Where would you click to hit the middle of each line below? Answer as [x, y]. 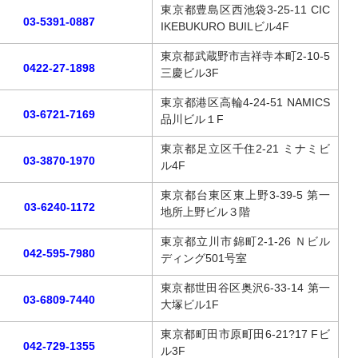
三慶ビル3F [190, 73]
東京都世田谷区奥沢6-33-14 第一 [245, 288]
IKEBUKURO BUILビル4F [225, 26]
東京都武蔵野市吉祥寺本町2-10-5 [245, 56]
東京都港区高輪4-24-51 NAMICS [245, 102]
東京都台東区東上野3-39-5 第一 [245, 195]
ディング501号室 [204, 258]
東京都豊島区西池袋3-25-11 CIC [245, 10]
